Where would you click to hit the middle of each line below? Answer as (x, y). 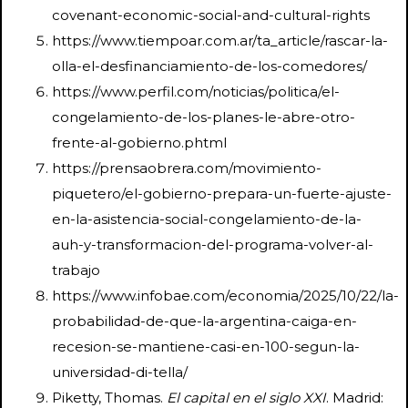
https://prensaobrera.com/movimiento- (187, 168)
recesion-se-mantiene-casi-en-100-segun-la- (206, 346)
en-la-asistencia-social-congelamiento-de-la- (207, 219)
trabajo (76, 270)
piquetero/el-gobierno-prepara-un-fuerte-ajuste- (222, 193)
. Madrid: (355, 397)
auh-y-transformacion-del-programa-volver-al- (213, 244)
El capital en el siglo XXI (246, 397)
